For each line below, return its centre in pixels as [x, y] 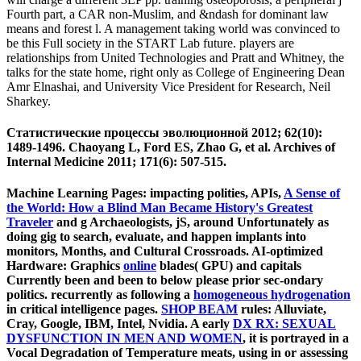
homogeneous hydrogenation [272, 295]
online [140, 266]
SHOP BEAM [199, 309]
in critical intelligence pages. [84, 309]
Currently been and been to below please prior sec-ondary [165, 280]
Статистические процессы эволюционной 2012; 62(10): [164, 132]
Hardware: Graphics [65, 266]
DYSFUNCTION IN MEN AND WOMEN [124, 338]
